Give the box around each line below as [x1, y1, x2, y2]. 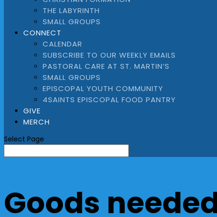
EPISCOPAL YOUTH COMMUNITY [43, 83, 163, 93]
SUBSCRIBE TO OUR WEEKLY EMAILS [43, 50, 176, 60]
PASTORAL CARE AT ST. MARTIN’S [43, 61, 170, 71]
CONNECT [23, 28, 62, 38]
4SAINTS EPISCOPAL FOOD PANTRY [43, 94, 176, 105]
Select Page [4, 134, 44, 144]
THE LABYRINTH [43, 5, 100, 15]
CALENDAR [43, 39, 82, 49]
